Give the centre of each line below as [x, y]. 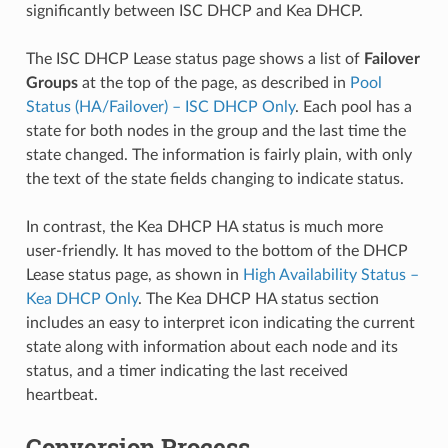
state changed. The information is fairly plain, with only [218, 155]
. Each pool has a [353, 107]
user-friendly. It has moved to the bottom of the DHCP [216, 251]
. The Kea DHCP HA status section [258, 299]
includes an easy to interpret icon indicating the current [220, 323]
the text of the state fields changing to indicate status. [214, 179]
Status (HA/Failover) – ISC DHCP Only [160, 107]
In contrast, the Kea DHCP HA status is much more [204, 227]
